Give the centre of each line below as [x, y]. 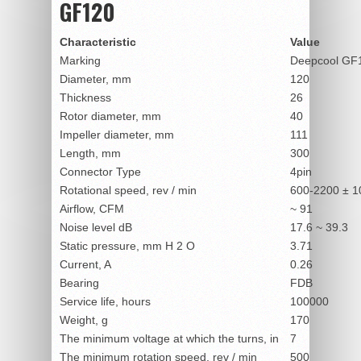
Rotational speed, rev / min [128, 190]
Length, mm [90, 153]
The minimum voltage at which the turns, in [169, 338]
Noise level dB [96, 227]
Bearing [79, 282]
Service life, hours [105, 301]
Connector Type [100, 171]
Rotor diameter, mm [110, 116]
